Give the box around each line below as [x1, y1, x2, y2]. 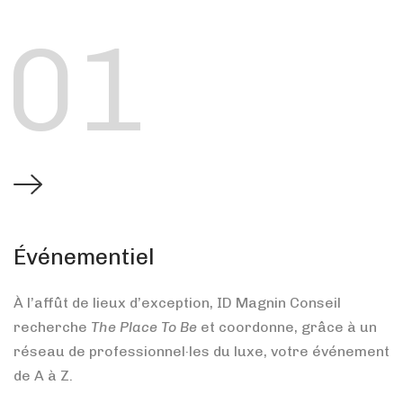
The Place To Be [91, 318, 197, 336]
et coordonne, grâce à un [197, 318, 377, 336]
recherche [13, 318, 91, 336]
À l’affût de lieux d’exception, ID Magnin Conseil [13, 293, 341, 311]
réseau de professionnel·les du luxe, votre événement [13, 342, 390, 360]
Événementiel [13, 242, 155, 270]
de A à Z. [13, 366, 73, 384]
